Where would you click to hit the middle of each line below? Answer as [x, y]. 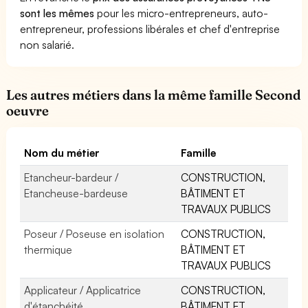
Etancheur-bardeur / [71, 177]
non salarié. [47, 44]
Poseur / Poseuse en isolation [95, 233]
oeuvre [27, 110]
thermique [48, 249]
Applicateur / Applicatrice [83, 290]
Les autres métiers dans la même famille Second [154, 95]
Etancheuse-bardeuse [76, 193]
